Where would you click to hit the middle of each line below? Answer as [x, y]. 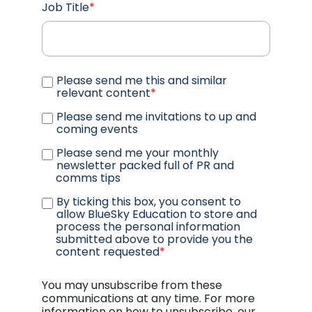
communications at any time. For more [148, 298]
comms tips [88, 178]
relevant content [103, 93]
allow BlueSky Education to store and [157, 214]
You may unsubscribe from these [132, 285]
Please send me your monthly [138, 153]
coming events [97, 129]
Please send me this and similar [142, 80]
